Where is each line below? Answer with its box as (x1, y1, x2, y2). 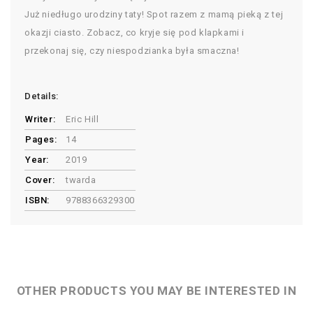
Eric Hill (66, 114, 99, 125)
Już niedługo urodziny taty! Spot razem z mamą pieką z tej (24, 9, 284, 20)
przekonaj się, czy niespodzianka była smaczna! (24, 45, 240, 57)
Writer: (25, 114, 56, 125)
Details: (24, 91, 59, 102)
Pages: (25, 134, 57, 145)
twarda (66, 175, 96, 186)
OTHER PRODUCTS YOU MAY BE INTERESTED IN (16, 284, 297, 298)
